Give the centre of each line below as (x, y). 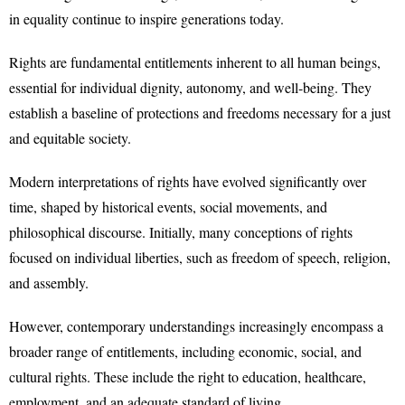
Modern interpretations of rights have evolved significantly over (188, 181)
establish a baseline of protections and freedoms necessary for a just (200, 113)
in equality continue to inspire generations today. (146, 19)
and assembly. (49, 283)
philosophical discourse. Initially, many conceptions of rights (181, 232)
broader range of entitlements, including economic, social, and (185, 351)
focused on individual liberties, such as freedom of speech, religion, (200, 257)
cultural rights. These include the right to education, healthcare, (188, 377)
